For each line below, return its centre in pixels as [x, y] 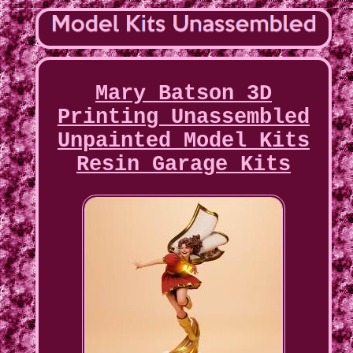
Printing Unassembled [183, 118]
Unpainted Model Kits [183, 141]
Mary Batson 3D [183, 94]
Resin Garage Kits [183, 165]
